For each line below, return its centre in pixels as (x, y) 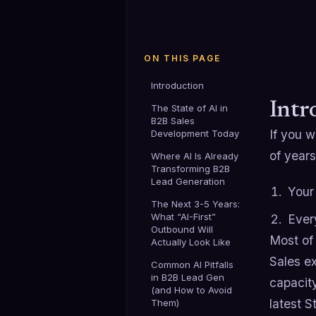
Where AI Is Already (195, 156)
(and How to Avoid (192, 290)
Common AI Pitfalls (192, 264)
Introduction (177, 85)
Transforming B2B (190, 168)
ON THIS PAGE (183, 58)
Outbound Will (182, 229)
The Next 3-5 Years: (195, 203)
